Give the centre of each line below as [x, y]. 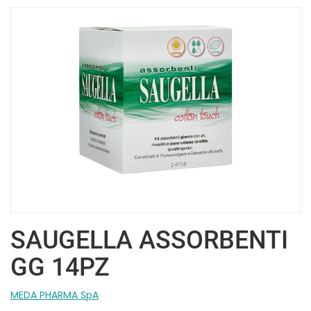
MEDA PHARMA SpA [54, 295]
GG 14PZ [60, 267]
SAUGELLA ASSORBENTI [149, 240]
